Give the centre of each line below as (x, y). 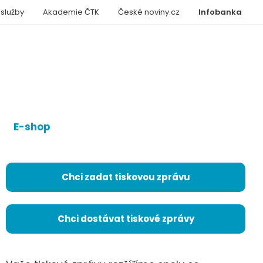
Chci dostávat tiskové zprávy (126, 219)
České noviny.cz (149, 12)
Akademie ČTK (71, 12)
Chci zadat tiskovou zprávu (126, 177)
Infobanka (220, 12)
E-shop (32, 127)
